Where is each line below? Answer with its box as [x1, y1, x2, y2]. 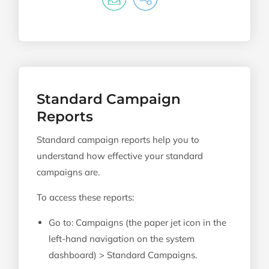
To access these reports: [37, 191, 134, 203]
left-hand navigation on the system [49, 232, 195, 244]
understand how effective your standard [37, 150, 203, 162]
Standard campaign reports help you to [37, 133, 199, 145]
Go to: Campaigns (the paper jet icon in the [49, 216, 226, 228]
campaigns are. [37, 166, 100, 178]
